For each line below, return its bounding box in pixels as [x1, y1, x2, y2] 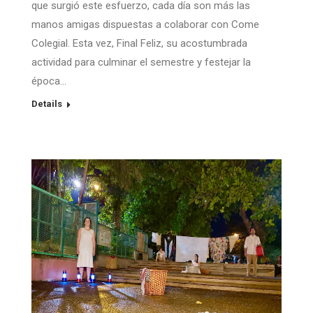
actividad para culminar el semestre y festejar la [31, 55, 251, 68]
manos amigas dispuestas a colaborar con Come [31, 17, 259, 31]
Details [31, 98, 62, 109]
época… [31, 74, 66, 87]
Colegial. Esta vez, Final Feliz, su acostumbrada [31, 36, 247, 50]
